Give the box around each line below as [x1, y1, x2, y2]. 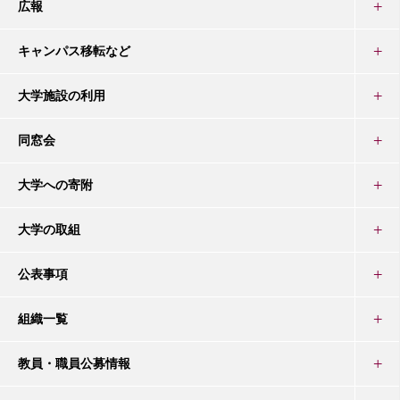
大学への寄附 [18, 178, 93, 193]
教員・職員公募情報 [18, 356, 130, 371]
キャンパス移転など [18, 44, 130, 59]
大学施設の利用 [18, 88, 105, 104]
